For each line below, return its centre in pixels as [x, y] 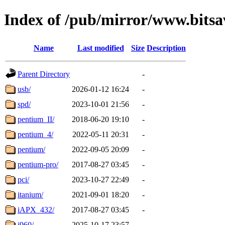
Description [166, 48]
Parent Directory [44, 74]
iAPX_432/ [36, 209]
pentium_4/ [35, 134]
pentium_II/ [36, 119]
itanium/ [30, 194]
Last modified [100, 48]
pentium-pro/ [38, 164]
